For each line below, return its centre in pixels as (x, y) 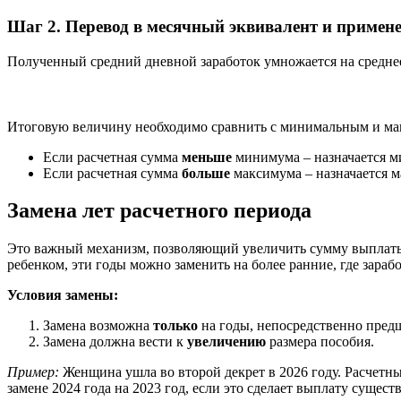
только (175, 326)
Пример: (33, 372)
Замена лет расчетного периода (159, 211)
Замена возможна (98, 326)
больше (206, 173)
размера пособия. (320, 342)
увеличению (226, 342)
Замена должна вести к (115, 342)
